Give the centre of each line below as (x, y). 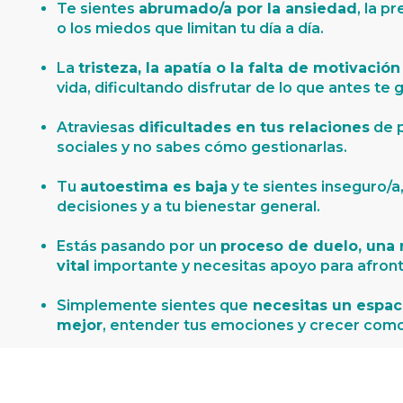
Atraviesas (98, 128)
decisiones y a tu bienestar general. (189, 207)
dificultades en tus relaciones (255, 128)
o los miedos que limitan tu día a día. (191, 29)
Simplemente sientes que (153, 306)
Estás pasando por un (139, 246)
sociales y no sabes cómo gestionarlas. (202, 148)
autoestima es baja (154, 187)
